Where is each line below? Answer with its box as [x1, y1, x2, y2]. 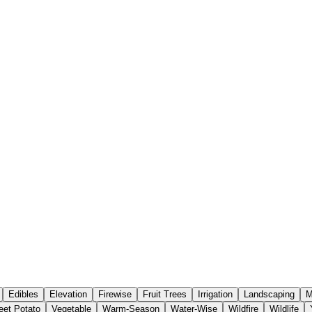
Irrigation [198, 289, 233, 300]
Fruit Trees [143, 289, 187, 300]
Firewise [98, 289, 132, 300]
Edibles [8, 289, 38, 300]
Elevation [49, 289, 87, 300]
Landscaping [244, 289, 295, 300]
